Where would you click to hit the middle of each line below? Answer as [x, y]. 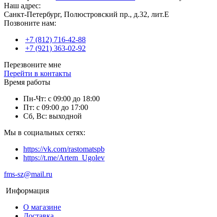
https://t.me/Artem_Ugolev [64, 157]
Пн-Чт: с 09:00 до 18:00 [62, 98]
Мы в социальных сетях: [45, 132]
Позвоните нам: [30, 23]
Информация [27, 190]
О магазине [42, 207]
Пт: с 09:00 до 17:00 [56, 107]
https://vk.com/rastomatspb [64, 149]
